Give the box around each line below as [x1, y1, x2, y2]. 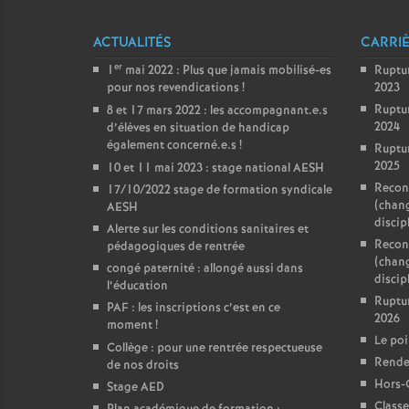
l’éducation [107, 278, 168, 295]
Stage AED [107, 379, 164, 396]
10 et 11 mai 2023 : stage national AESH [107, 160, 324, 177]
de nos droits [107, 357, 179, 374]
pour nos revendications [107, 79, 239, 97]
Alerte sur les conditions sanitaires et [107, 221, 309, 238]
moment [107, 317, 152, 334]
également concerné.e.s [107, 137, 236, 154]
